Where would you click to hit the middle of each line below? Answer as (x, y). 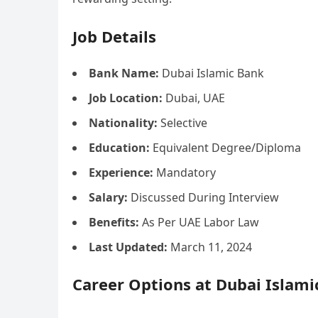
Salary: (108, 197)
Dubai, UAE (194, 98)
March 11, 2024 (210, 247)
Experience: (121, 172)
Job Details (114, 36)
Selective (182, 123)
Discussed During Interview (203, 197)
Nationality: (123, 123)
